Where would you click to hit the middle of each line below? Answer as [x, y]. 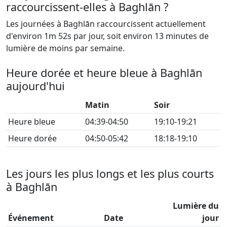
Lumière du [196, 206]
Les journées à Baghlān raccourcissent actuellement [106, 24]
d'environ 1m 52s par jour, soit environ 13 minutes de [107, 36]
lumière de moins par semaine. [65, 48]
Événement [31, 218]
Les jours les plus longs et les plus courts [110, 174]
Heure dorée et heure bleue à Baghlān [104, 73]
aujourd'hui [35, 86]
